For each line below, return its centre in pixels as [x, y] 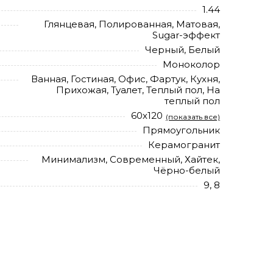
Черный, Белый [183, 50]
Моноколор [191, 64]
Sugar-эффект [186, 35]
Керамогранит [184, 145]
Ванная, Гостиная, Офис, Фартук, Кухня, [126, 79]
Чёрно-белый [187, 170]
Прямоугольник [181, 130]
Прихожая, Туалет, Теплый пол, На [138, 90]
